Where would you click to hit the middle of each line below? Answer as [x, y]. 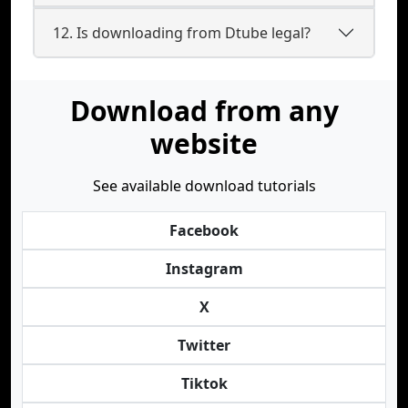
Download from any [204, 111]
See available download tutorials [204, 186]
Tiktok [204, 383]
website [204, 143]
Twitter [204, 345]
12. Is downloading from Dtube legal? [182, 32]
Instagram [204, 269]
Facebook [204, 230]
